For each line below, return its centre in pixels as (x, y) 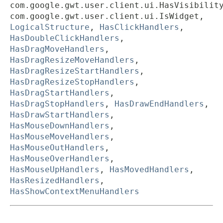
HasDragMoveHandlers (57, 49)
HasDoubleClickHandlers (65, 38)
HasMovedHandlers (149, 170)
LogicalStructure (50, 27)
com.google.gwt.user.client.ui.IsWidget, (107, 16)
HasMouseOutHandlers (57, 148)
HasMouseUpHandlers (55, 170)
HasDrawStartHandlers (60, 115)
